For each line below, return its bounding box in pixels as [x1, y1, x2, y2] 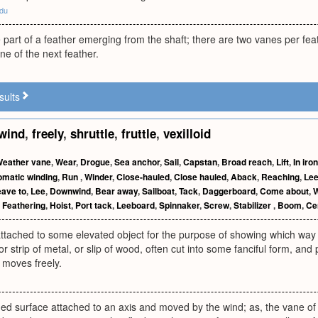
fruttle [121, 125, 156, 142]
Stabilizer [234, 199, 273, 212]
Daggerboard [202, 185, 256, 197]
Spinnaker [159, 199, 199, 212]
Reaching [261, 170, 300, 183]
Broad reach [221, 155, 272, 168]
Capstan [183, 155, 217, 168]
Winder [84, 170, 112, 183]
